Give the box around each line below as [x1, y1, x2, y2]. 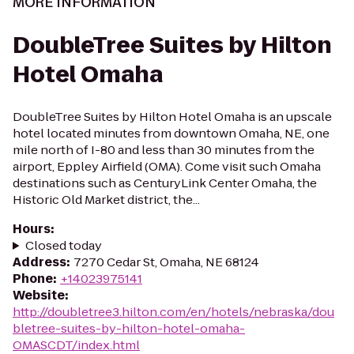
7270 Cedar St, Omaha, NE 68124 [73, 254, 259, 270]
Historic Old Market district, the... [13, 191, 200, 208]
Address [13, 254, 66, 270]
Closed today [24, 237, 102, 254]
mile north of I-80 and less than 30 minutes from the [13, 141, 314, 158]
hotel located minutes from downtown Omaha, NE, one [13, 125, 330, 141]
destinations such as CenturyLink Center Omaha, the [13, 175, 317, 191]
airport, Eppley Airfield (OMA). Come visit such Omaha [13, 158, 321, 175]
